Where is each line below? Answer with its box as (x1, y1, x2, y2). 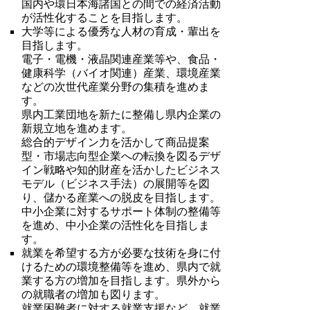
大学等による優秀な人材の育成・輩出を (21, 26, 221, 38)
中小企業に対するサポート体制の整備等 (21, 206, 221, 218)
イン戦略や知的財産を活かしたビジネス (21, 164, 221, 176)
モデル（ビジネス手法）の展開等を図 (21, 178, 210, 190)
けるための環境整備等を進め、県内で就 (21, 261, 221, 273)
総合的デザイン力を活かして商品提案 (21, 136, 210, 149)
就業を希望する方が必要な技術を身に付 (21, 247, 221, 259)
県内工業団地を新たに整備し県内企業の (21, 109, 221, 121)
